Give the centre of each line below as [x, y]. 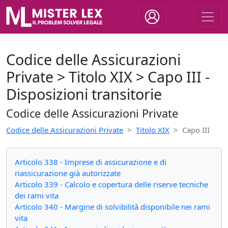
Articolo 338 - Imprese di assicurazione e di [91, 162]
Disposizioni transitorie [84, 94]
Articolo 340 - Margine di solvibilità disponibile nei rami [112, 207]
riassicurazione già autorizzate [68, 173]
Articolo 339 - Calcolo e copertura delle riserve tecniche [111, 184]
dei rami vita [37, 195]
